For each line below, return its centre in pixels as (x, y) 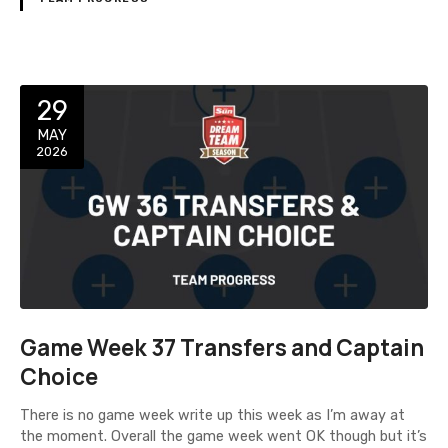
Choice (59, 376)
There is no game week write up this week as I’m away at (212, 416)
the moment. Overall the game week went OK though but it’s (223, 437)
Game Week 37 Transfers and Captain (222, 347)
